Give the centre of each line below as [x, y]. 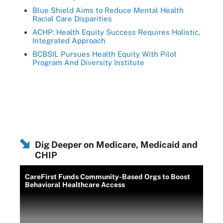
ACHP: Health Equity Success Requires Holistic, [116, 32]
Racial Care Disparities [72, 18]
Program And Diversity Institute [88, 62]
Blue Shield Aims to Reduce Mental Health [108, 10]
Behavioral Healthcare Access [75, 184]
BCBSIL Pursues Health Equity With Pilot [105, 54]
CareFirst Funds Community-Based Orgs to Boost [108, 176]
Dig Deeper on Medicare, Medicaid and [116, 144]
